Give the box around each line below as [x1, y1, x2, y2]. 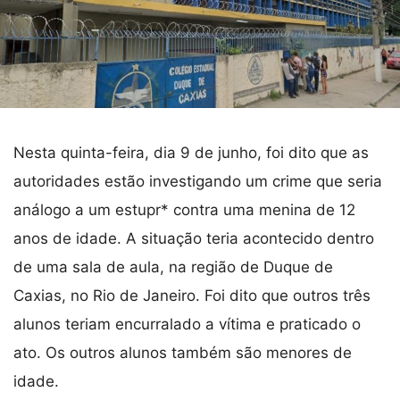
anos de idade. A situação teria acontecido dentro [13, 229, 374, 248]
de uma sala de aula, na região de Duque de [13, 258, 333, 277]
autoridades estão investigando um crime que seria [13, 172, 382, 191]
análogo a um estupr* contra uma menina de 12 [13, 201, 355, 220]
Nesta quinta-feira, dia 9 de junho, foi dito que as [13, 144, 369, 162]
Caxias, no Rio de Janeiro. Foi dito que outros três [13, 287, 371, 305]
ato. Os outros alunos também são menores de [13, 344, 352, 362]
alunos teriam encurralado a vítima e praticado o [13, 315, 361, 334]
